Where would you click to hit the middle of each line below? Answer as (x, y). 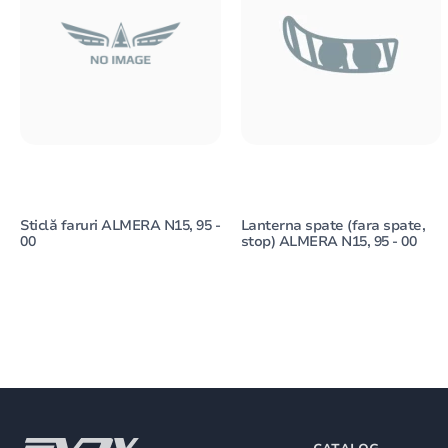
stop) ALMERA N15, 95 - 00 (328, 242)
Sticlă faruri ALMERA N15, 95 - (120, 226)
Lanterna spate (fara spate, (333, 226)
